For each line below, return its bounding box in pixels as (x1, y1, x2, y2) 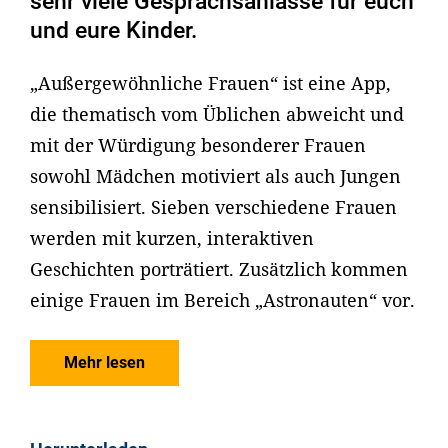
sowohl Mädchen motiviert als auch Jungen (30, 163, 401, 188)
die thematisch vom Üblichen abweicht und (30, 101, 404, 126)
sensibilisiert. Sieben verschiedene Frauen (30, 194, 397, 219)
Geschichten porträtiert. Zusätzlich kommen (30, 256, 408, 281)
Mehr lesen (64, 353, 145, 373)
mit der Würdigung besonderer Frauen (30, 132, 366, 157)
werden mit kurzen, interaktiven (30, 225, 314, 250)
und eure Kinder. (30, 17, 197, 45)
